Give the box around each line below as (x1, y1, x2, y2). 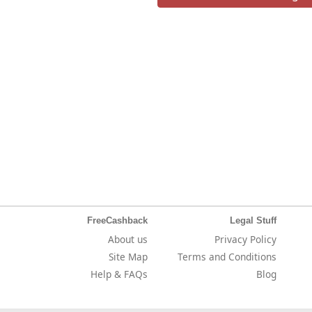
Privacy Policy (214, 233, 276, 246)
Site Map (108, 250, 148, 263)
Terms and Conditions (177, 250, 276, 263)
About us (107, 233, 148, 246)
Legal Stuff (229, 215, 276, 226)
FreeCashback (86, 215, 148, 226)
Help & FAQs (90, 267, 148, 281)
